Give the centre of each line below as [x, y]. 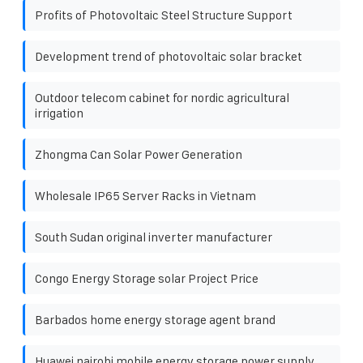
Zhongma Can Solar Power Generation [139, 154]
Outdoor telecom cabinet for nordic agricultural [162, 97]
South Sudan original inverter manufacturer [154, 237]
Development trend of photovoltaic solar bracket [169, 56]
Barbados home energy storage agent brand [155, 319]
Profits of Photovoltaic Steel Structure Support [164, 15]
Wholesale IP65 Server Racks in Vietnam [145, 195]
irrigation [59, 113]
